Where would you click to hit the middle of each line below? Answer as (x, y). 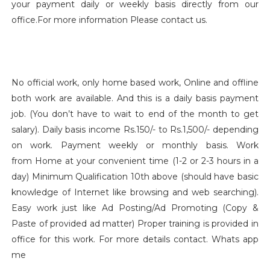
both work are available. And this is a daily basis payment (135, 98)
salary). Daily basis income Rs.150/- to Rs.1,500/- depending (135, 130)
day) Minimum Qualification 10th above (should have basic (135, 177)
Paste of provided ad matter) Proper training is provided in (135, 224)
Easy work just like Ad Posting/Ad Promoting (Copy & (135, 208)
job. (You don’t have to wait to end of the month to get (135, 114)
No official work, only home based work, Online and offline (135, 83)
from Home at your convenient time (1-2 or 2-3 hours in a (135, 161)
